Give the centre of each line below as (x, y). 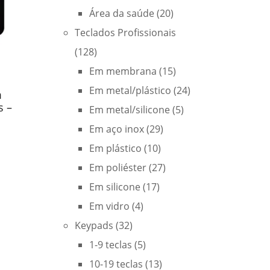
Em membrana (123, 71)
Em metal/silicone (130, 110)
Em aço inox (117, 129)
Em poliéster (118, 168)
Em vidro (109, 206)
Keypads (94, 225)
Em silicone (115, 187)
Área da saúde (122, 13)
